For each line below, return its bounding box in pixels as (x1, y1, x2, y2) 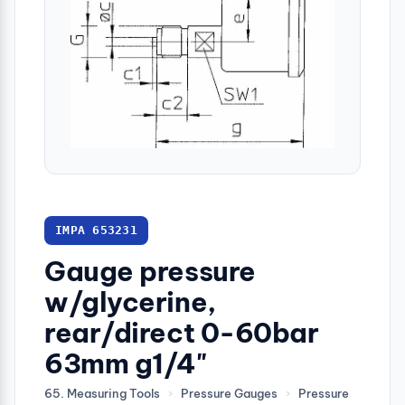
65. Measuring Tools (44, 386, 160, 401)
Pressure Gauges (181, 386, 278, 401)
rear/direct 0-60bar (44, 316, 319, 351)
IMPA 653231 (55, 223, 137, 238)
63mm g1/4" (44, 346, 207, 381)
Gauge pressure (44, 254, 256, 289)
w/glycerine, (44, 285, 216, 320)
